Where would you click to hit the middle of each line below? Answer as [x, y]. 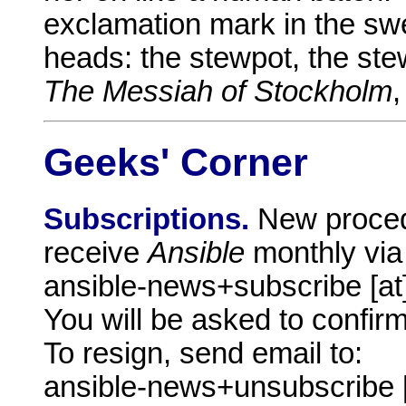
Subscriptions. [146, 220]
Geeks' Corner [176, 163]
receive [96, 253]
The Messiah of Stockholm [218, 91]
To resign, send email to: [203, 354]
